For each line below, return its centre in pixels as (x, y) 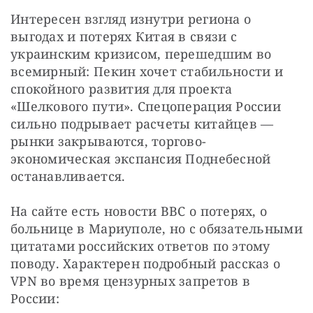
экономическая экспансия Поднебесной (141, 159)
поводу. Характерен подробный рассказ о (146, 264)
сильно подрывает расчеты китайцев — (142, 124)
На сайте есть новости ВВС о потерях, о (139, 211)
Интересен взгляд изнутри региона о (131, 19)
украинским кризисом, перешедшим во (141, 54)
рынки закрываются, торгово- (109, 141)
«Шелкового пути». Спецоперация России (146, 107)
